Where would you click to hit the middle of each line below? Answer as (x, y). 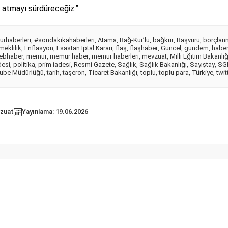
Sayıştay (202, 65)
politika (24, 65)
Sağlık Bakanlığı (163, 65)
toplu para (174, 73)
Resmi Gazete (94, 65)
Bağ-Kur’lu (135, 40)
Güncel (171, 48)
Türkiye (203, 73)
